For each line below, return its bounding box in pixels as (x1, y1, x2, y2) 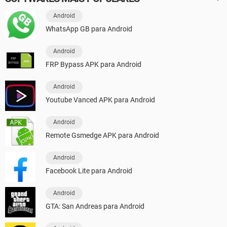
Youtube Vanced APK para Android (46, 96, 155, 104)
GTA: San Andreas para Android (46, 202, 144, 211)
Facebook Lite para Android (46, 167, 132, 175)
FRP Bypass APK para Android (46, 60, 141, 69)
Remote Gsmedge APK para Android (46, 131, 159, 140)
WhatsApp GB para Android (46, 25, 132, 33)
